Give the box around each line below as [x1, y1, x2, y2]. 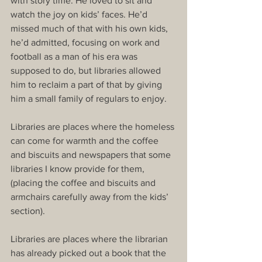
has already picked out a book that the [11, 248, 168, 258]
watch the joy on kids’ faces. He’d [11, 9, 150, 20]
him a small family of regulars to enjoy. [11, 94, 167, 104]
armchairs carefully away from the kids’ [11, 192, 171, 202]
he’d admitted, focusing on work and [11, 37, 162, 48]
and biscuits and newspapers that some [11, 150, 173, 160]
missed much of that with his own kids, [11, 23, 170, 34]
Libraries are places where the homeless [11, 122, 177, 132]
